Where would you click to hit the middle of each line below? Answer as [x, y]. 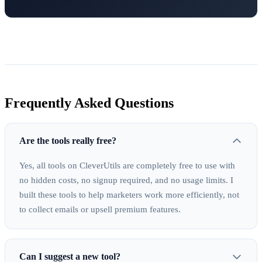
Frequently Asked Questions [89, 103]
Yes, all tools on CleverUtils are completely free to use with [127, 165]
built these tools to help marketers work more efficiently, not [129, 194]
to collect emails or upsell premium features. [100, 209]
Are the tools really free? [68, 140]
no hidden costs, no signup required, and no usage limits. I [126, 180]
